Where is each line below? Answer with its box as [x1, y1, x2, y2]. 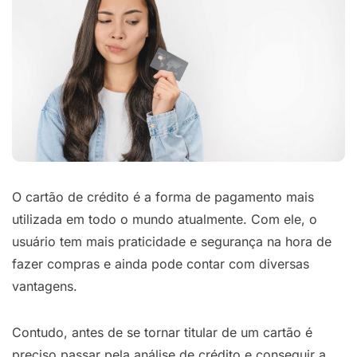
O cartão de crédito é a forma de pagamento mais [12, 188, 314, 205]
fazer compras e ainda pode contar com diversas [12, 255, 309, 272]
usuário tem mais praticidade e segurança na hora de [12, 233, 331, 249]
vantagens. [12, 277, 77, 294]
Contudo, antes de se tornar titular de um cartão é [12, 324, 312, 340]
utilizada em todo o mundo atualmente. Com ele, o [12, 210, 317, 227]
